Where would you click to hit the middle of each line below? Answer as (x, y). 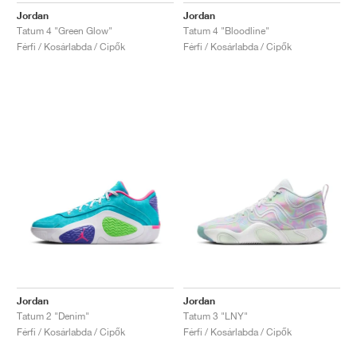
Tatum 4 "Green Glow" (65, 30)
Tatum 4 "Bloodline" (226, 30)
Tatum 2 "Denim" (53, 316)
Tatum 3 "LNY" (216, 316)
